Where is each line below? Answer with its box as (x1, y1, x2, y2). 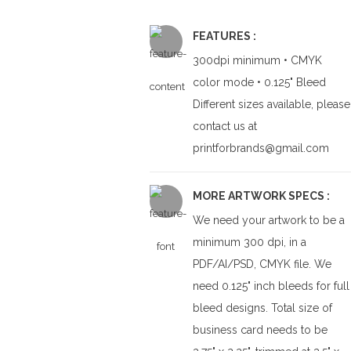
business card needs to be (192, 324, 327, 336)
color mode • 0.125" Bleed (192, 76, 326, 89)
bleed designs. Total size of (192, 302, 332, 314)
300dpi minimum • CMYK (192, 54, 322, 67)
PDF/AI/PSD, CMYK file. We (192, 258, 331, 270)
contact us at (192, 120, 257, 132)
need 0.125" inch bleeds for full (192, 280, 349, 292)
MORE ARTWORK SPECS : (192, 190, 330, 202)
